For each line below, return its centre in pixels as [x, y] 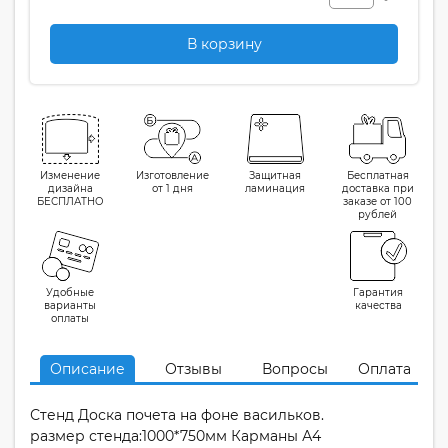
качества [378, 305]
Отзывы [193, 369]
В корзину [224, 44]
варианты [70, 305]
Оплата [384, 369]
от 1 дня [173, 188]
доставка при [377, 188]
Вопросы [295, 369]
